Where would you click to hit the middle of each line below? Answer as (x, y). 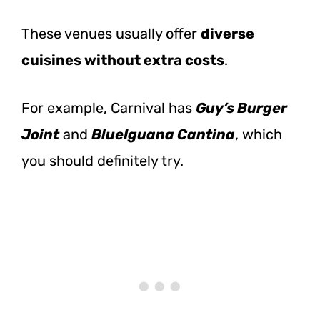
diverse (227, 33)
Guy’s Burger (241, 107)
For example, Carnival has (109, 107)
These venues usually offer (111, 33)
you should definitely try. (102, 160)
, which (259, 134)
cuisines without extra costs (123, 60)
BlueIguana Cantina (163, 134)
